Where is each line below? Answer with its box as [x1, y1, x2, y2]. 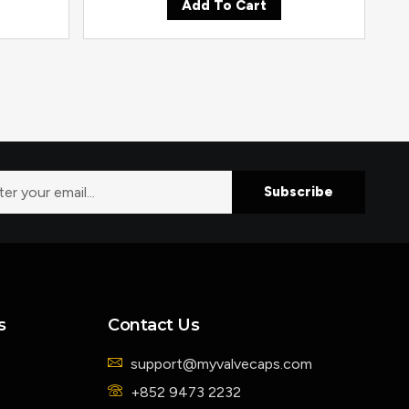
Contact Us [108, 315, 200, 336]
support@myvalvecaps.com [131, 355, 313, 373]
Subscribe [263, 184, 333, 201]
